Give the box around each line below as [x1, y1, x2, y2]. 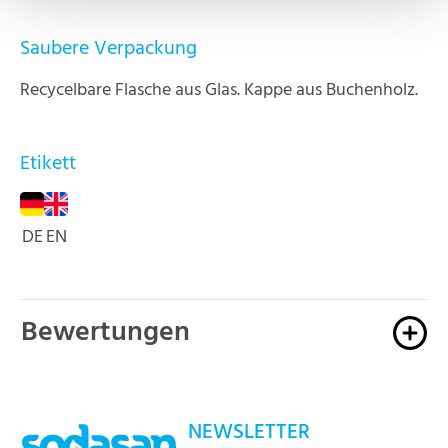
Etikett [20, 148, 76, 180]
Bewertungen [21, 310, 190, 355]
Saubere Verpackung [20, 33, 197, 65]
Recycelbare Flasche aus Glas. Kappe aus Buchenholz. [20, 76, 418, 105]
